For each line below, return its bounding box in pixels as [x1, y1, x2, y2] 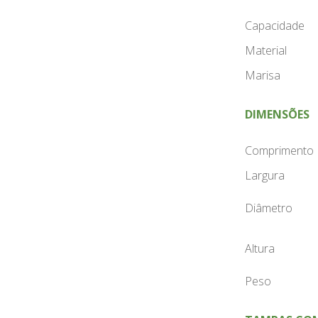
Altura [244, 241, 275, 257]
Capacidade [244, 18, 305, 34]
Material [244, 43, 287, 59]
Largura [244, 168, 287, 184]
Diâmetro [244, 200, 292, 216]
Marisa [244, 67, 280, 84]
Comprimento [244, 143, 314, 159]
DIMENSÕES [244, 106, 309, 123]
